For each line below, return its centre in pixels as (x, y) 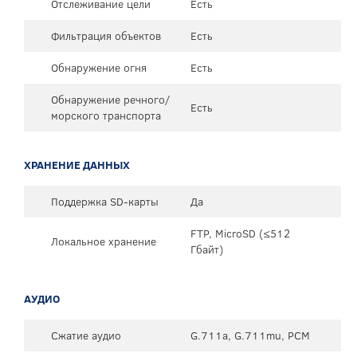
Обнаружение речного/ (111, 99)
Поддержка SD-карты (105, 201)
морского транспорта (106, 115)
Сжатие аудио (86, 335)
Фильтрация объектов (106, 35)
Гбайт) (207, 249)
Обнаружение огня (99, 67)
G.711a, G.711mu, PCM (250, 335)
